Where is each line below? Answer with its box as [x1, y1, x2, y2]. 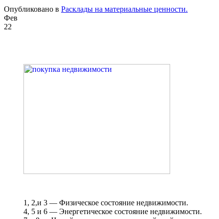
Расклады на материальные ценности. [61, 5, 188, 14]
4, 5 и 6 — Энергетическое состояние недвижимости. [23, 207, 202, 216]
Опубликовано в [4, 5, 61, 14]
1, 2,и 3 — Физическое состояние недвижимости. [23, 198, 188, 207]
